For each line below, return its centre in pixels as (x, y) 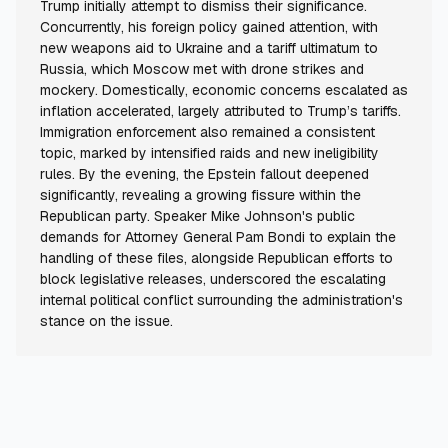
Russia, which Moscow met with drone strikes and (202, 69)
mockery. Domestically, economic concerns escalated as (224, 90)
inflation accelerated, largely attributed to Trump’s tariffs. (220, 111)
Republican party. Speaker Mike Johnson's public (197, 216)
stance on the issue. (106, 321)
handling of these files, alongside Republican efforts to (216, 258)
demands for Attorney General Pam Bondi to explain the (218, 237)
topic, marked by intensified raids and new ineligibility (209, 153)
